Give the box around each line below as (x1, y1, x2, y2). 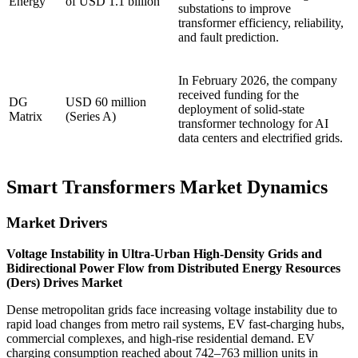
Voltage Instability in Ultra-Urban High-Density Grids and (6, 246, 322, 261)
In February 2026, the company (178, 74, 337, 88)
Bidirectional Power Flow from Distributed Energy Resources (6, 261, 340, 275)
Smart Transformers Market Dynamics (6, 177, 328, 198)
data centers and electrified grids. (178, 131, 343, 145)
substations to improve (178, 2, 291, 16)
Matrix (9, 109, 42, 124)
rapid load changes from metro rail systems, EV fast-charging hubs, (6, 316, 344, 331)
